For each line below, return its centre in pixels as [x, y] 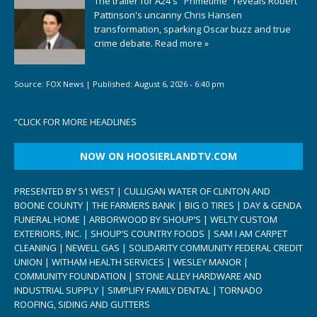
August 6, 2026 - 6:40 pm [179, 83]
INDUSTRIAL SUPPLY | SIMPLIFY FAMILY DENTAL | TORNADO [138, 290]
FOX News [65, 83]
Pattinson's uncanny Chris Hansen [168, 15]
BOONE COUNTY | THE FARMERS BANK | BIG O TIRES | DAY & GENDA [158, 206]
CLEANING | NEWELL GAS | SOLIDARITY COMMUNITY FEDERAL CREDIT [158, 248]
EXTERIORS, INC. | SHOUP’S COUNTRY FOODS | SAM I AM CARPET [151, 234]
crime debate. [125, 44]
